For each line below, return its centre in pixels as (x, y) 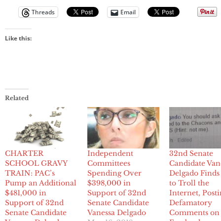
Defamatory (191, 203)
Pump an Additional (41, 183)
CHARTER (24, 154)
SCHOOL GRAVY (36, 164)
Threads (43, 12)
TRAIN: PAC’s (30, 173)
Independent (110, 154)
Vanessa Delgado (116, 213)
